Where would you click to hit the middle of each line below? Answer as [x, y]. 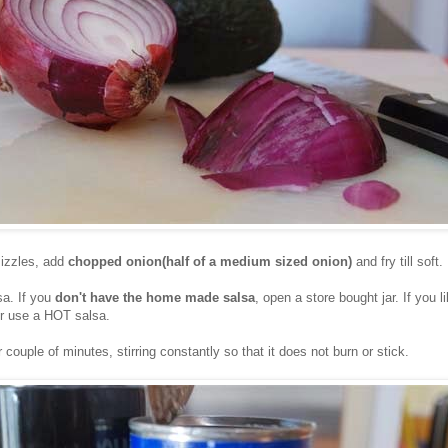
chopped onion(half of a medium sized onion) [210, 261]
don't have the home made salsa [153, 297]
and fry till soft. [397, 261]
